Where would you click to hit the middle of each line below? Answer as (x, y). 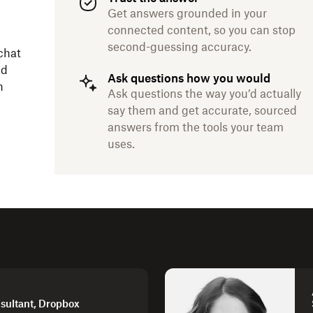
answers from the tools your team (196, 127)
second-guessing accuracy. (180, 47)
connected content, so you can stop (202, 30)
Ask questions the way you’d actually (204, 94)
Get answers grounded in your (187, 13)
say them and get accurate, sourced (202, 110)
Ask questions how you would (189, 78)
